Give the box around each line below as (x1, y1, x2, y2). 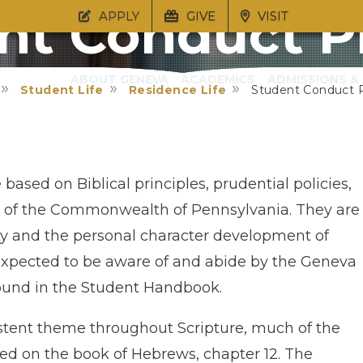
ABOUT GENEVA (70, 72, 169, 87)
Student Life (20, 83, 104, 97)
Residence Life (128, 83, 227, 97)
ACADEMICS (180, 72, 255, 87)
